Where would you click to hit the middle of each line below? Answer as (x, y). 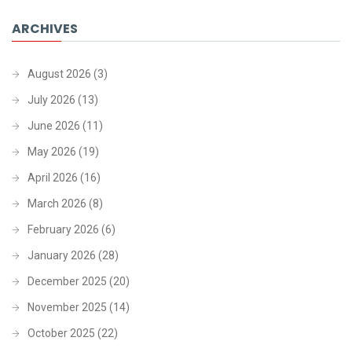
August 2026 (59, 73)
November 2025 (67, 307)
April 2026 (53, 177)
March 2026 (57, 203)
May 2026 (52, 151)
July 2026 (51, 99)
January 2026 (62, 255)
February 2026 (63, 229)
